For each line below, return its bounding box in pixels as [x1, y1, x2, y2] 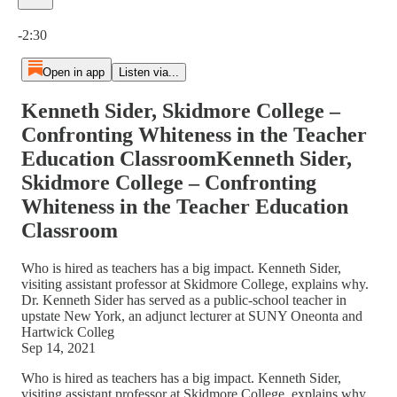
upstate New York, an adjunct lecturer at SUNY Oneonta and [21, 307, 362, 323]
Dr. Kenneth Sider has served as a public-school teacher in [21, 292, 346, 307]
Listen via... [118, 66, 179, 79]
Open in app [42, 66, 105, 79]
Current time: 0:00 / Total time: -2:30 [17, 9, 222, 24]
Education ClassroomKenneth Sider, [21, 146, 352, 170]
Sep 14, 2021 [21, 339, 96, 355]
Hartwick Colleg [21, 323, 114, 339]
